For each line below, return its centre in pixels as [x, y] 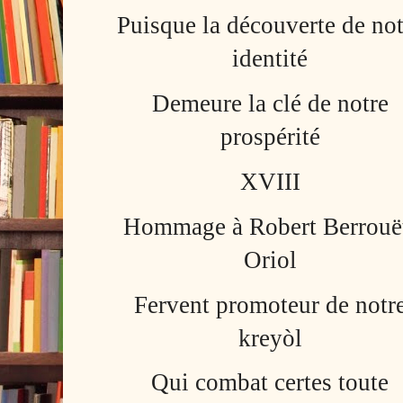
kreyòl [270, 338]
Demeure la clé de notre [270, 104]
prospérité [270, 137]
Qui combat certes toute [270, 383]
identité [270, 59]
